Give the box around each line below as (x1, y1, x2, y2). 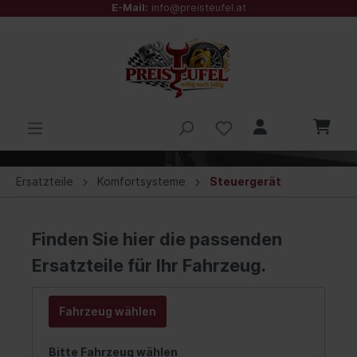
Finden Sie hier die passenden (32, 228, 282, 249)
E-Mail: (111, 2, 148, 14)
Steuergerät (210, 174, 281, 188)
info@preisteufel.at (151, 2, 246, 14)
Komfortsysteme (97, 174, 186, 188)
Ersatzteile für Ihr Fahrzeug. (32, 254, 266, 276)
